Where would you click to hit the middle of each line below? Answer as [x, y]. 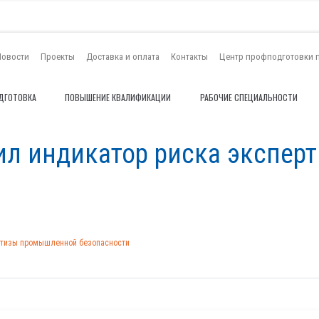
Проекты [58, 56]
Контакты [189, 56]
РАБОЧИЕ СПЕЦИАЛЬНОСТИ [249, 97]
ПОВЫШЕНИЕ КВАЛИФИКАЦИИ [118, 97]
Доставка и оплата [123, 56]
